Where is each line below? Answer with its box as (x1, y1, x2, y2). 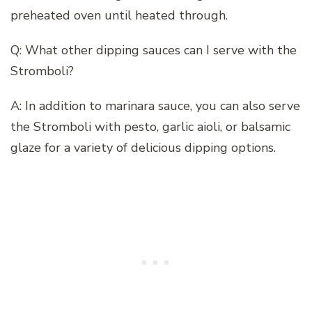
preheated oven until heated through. (10, 6, 228, 24)
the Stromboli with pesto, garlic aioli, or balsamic (10, 118, 290, 135)
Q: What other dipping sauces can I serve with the (10, 41, 297, 58)
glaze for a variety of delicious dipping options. (10, 139, 276, 156)
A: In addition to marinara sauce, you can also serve (10, 97, 300, 114)
